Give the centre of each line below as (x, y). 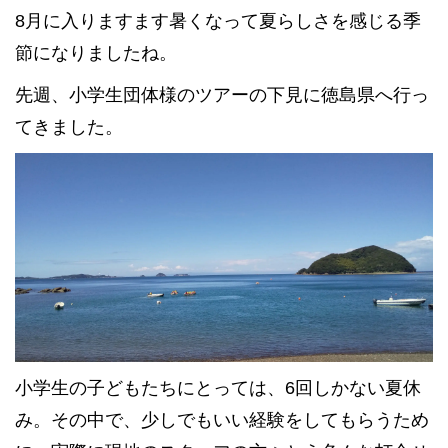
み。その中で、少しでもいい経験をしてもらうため (222, 419)
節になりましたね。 (96, 52)
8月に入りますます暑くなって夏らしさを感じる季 (218, 20)
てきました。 (69, 126)
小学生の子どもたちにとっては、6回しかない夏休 (218, 387)
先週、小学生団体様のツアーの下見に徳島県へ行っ (222, 94)
